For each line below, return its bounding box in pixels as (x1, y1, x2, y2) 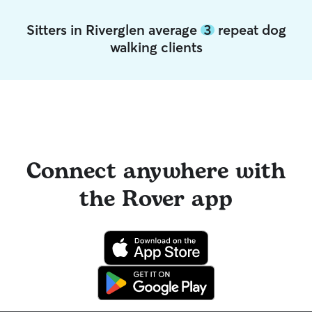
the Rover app (79, 182, 233, 217)
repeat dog (214, 21, 286, 38)
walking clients (109, 38, 203, 56)
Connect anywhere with (26, 155, 286, 189)
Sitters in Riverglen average (26, 21, 201, 38)
